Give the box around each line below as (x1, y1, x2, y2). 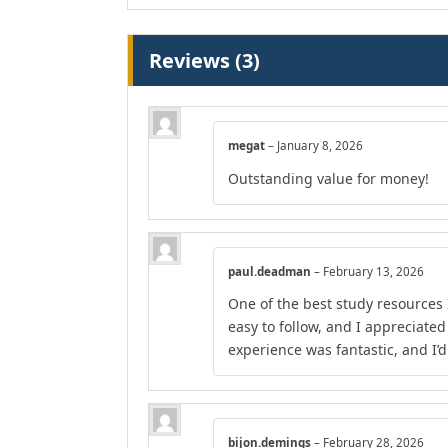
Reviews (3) (149, 47, 260, 75)
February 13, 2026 (323, 263, 424, 279)
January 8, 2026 (277, 138, 363, 154)
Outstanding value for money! (228, 168, 429, 188)
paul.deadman (228, 263, 314, 279)
